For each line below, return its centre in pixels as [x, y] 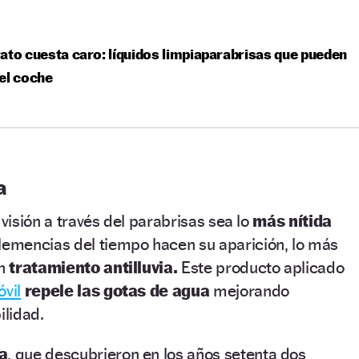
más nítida [292, 220]
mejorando [249, 290]
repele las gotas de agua [115, 290]
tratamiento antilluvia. [93, 267]
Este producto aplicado [261, 267]
